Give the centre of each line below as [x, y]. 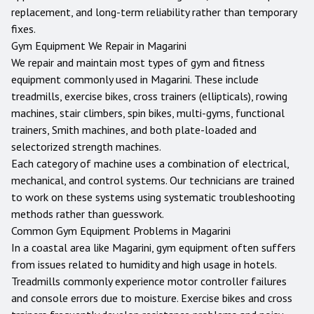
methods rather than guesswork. [88, 214]
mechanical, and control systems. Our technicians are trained [153, 180]
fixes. [23, 29]
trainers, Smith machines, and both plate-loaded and [134, 130]
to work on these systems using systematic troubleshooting [153, 197]
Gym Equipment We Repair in [79, 46]
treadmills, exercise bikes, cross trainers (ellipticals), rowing [149, 96]
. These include [224, 79]
